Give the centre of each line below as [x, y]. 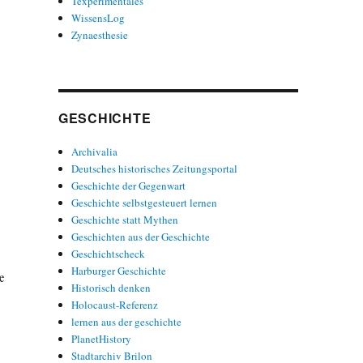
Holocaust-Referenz [115, 304]
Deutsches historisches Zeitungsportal [155, 168]
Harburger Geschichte [119, 270]
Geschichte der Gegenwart [129, 185]
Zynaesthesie [100, 34]
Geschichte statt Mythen [125, 219]
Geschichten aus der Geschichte [141, 236]
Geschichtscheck [109, 253]
